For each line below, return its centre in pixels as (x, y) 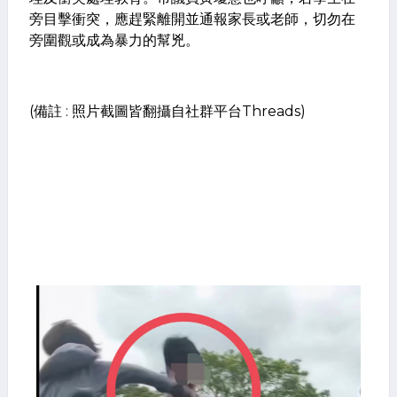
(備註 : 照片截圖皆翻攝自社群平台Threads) (167, 111)
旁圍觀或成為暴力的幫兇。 (114, 40)
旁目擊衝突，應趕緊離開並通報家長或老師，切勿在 (192, 19)
